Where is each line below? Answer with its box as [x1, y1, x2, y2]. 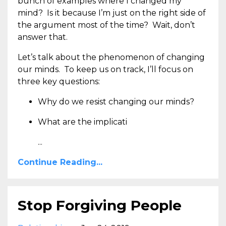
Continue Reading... [18, 157, 102, 167]
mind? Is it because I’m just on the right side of [18, 8, 206, 18]
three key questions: [18, 76, 100, 86]
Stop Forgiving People [18, 196, 182, 214]
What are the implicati [38, 117, 127, 127]
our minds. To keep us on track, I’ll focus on [18, 64, 193, 74]
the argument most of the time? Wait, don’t [18, 20, 195, 30]
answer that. [18, 32, 68, 42]
